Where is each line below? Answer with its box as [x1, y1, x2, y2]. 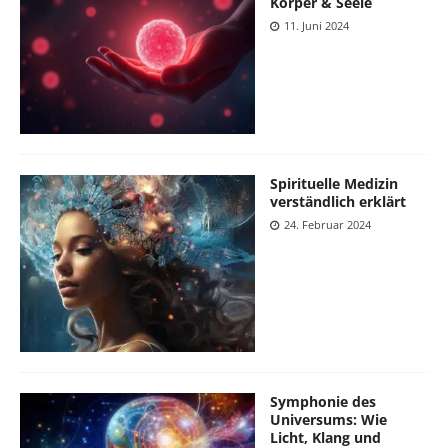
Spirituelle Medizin [270, 174, 398, 194]
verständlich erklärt [270, 192, 406, 212]
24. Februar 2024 [284, 217, 371, 233]
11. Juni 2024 [284, 17, 349, 33]
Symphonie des [270, 391, 376, 411]
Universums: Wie [270, 409, 387, 429]
